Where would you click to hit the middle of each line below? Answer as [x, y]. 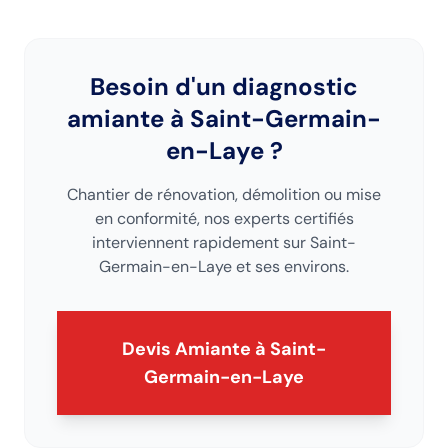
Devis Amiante [188, 349]
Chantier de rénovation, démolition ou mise [224, 194]
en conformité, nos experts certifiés [224, 218]
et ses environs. [290, 266]
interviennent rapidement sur [201, 242]
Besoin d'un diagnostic [224, 86]
